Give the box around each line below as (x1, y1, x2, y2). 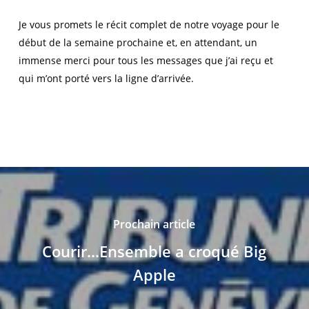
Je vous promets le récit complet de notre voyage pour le (18, 18, 279, 31)
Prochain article (113, 216, 196, 232)
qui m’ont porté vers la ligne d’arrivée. (18, 72, 194, 85)
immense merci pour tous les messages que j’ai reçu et (18, 54, 273, 67)
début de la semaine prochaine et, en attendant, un (18, 36, 257, 49)
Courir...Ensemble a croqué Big (42, 240, 267, 261)
